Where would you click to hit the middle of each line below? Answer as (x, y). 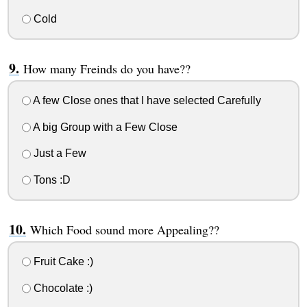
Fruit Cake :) (62, 261)
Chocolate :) (61, 288)
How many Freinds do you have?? (107, 69)
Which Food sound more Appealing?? (124, 230)
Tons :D (50, 180)
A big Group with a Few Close (104, 127)
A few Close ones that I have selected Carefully (146, 100)
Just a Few (58, 153)
